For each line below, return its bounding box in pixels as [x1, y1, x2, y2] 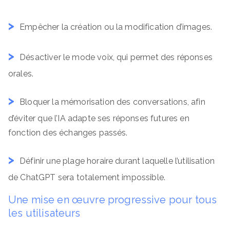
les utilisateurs [8, 207, 81, 219]
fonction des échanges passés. [8, 128, 128, 138]
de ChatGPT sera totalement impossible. [8, 172, 166, 182]
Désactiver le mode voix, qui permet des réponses [20, 52, 213, 62]
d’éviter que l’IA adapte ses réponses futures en [8, 113, 189, 123]
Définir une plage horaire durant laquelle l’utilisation [20, 156, 215, 166]
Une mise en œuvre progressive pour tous [8, 194, 217, 206]
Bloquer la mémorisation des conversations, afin [20, 97, 205, 107]
